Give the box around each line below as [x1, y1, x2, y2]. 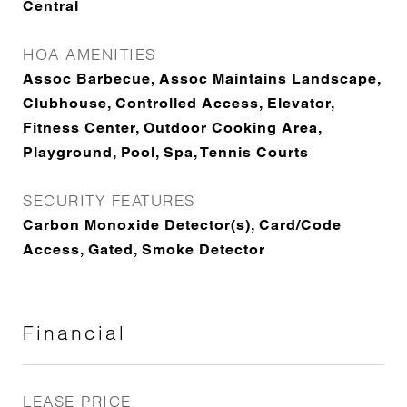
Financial [23, 321, 126, 344]
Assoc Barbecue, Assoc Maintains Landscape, [23, 70, 381, 87]
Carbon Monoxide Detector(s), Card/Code [23, 216, 342, 233]
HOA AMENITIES [23, 45, 156, 64]
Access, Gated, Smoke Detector [23, 241, 265, 258]
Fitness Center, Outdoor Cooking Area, [23, 119, 322, 136]
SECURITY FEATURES [23, 191, 195, 210]
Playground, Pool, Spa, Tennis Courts [23, 144, 309, 161]
